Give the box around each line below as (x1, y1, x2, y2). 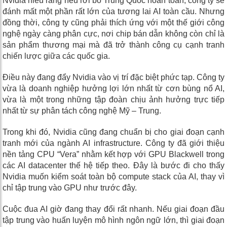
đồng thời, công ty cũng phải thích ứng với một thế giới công (3, 18, 224, 27)
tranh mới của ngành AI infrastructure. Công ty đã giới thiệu (3, 139, 224, 148)
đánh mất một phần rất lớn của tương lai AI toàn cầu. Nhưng (3, 7, 224, 16)
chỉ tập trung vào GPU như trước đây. (3, 183, 137, 193)
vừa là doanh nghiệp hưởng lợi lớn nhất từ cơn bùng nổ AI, (3, 84, 224, 93)
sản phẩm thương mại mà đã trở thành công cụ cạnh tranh (3, 41, 224, 50)
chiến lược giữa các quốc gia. (3, 52, 110, 61)
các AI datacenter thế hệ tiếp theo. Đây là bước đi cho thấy (3, 161, 224, 170)
